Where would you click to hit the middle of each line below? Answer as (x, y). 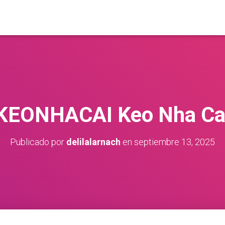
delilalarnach (93, 142)
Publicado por (38, 142)
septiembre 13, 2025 (175, 142)
